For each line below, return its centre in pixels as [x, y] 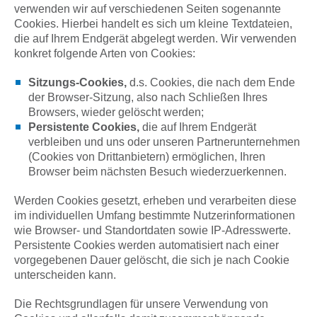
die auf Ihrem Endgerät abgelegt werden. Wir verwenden [155, 39]
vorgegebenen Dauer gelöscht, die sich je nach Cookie [152, 260]
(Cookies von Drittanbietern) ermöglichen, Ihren [147, 157]
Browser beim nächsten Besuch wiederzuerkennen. [157, 172]
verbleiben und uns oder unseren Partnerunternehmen [164, 142]
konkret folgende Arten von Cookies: [105, 53]
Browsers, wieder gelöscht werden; [116, 112]
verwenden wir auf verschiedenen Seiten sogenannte [148, 9]
